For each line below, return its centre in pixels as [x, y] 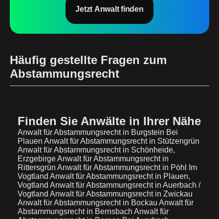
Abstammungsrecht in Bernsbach [76, 211]
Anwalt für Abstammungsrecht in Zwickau [121, 194]
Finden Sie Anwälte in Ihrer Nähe [109, 121]
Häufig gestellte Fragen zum [88, 60]
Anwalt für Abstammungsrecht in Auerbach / [125, 185]
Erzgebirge [37, 159]
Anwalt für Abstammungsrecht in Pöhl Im [127, 167]
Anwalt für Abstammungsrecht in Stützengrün [122, 141]
